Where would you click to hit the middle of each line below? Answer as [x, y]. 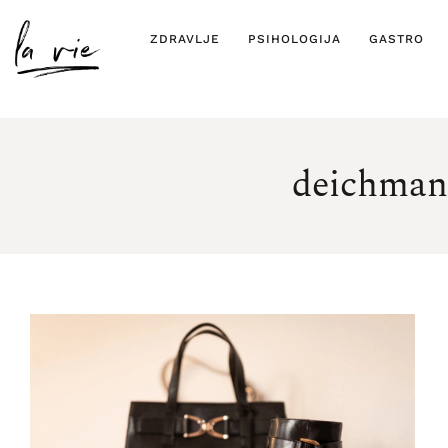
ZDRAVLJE [184, 39]
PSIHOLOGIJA [294, 39]
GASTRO [396, 39]
